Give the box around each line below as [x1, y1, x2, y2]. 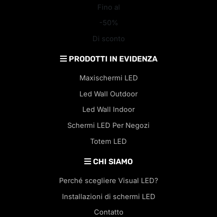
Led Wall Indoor [82, 105, 135, 114]
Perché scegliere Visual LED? [59, 176, 158, 185]
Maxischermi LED [79, 74, 138, 83]
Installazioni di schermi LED [62, 192, 155, 201]
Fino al [97, 2, 120, 12]
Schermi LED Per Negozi [67, 121, 150, 130]
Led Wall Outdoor [79, 89, 138, 98]
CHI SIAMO [91, 157, 133, 167]
